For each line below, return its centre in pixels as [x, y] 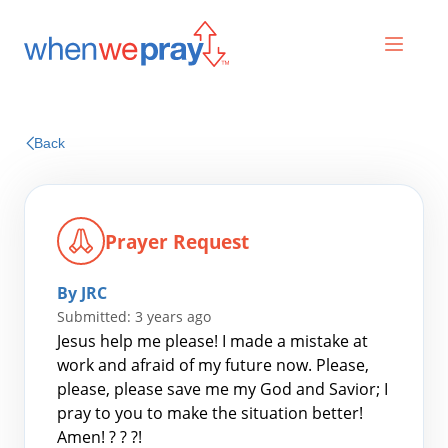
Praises [224, 161]
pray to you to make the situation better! [210, 413]
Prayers [224, 123]
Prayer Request [177, 241]
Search [73, 402]
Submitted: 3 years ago [134, 316]
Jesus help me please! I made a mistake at [212, 341]
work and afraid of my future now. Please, [213, 365]
